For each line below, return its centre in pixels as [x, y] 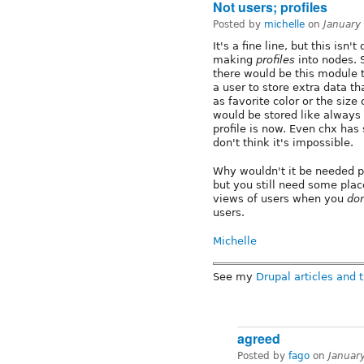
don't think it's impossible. [283, 142]
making [234, 59]
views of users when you [280, 198]
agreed [259, 339]
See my [234, 277]
